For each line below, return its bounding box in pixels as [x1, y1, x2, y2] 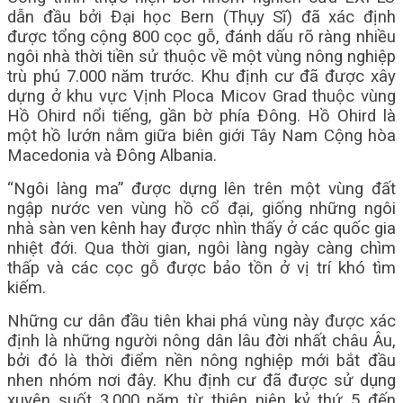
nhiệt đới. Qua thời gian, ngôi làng [7, 238, 274, 258]
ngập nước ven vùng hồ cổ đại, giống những [7, 199, 364, 219]
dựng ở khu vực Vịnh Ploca [7, 86, 220, 106]
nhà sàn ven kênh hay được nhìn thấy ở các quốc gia [7, 219, 396, 238]
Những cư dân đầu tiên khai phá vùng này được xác [7, 311, 396, 331]
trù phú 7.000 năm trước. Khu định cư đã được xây [7, 67, 396, 86]
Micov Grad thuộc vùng [220, 86, 396, 106]
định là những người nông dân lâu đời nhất [7, 331, 332, 351]
